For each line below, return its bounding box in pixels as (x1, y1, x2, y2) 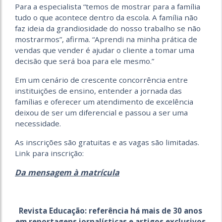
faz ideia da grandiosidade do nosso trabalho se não (15, 23, 201, 34)
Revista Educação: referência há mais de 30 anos (19, 206, 202, 216)
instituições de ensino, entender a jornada (15, 86, 169, 96)
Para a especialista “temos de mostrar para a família (15, 1, 200, 12)
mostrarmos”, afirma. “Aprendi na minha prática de (15, 34, 197, 45)
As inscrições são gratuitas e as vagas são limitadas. (15, 137, 199, 148)
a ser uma (153, 108, 188, 118)
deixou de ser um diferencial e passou (15, 108, 153, 118)
